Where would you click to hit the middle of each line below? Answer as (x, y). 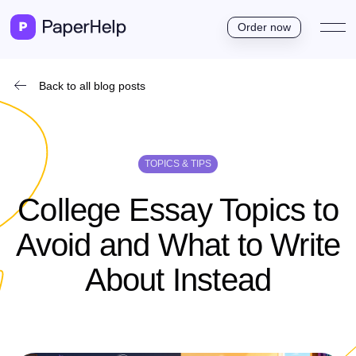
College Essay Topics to (178, 210)
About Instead (178, 280)
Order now (264, 27)
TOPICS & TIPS (178, 164)
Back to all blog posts (92, 86)
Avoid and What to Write (178, 245)
